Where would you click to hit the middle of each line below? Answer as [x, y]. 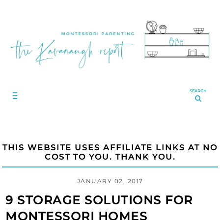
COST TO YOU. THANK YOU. [110, 157]
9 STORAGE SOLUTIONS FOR [99, 200]
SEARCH [198, 91]
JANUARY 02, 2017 [110, 181]
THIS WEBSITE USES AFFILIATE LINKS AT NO [110, 147]
